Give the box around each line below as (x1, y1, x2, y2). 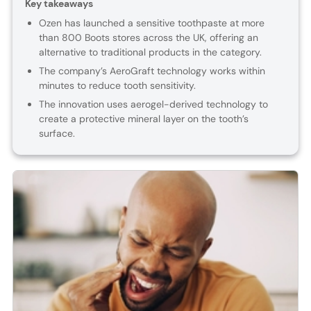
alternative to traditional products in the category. (38, 46, 262, 59)
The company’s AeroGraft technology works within (38, 65, 265, 78)
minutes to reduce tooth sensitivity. (38, 79, 196, 92)
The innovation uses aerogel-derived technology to (38, 98, 268, 111)
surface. (38, 127, 75, 140)
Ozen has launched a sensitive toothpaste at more (38, 17, 264, 30)
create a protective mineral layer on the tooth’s (38, 112, 249, 126)
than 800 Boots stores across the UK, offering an (38, 31, 258, 44)
